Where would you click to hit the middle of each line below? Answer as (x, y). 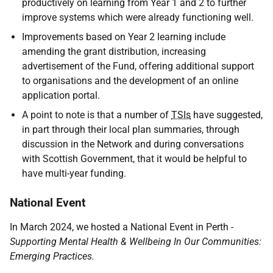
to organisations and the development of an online (130, 81)
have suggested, (227, 115)
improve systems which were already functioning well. (138, 17)
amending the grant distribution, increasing (114, 51)
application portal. (61, 95)
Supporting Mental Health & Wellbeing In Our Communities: (136, 242)
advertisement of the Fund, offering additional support (138, 66)
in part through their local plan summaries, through (131, 129)
